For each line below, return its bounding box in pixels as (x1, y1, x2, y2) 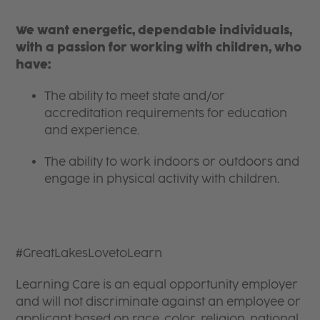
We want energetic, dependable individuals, (16, 23, 293, 37)
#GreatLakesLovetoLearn (16, 246, 163, 260)
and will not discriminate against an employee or (16, 294, 301, 309)
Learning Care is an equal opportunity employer (16, 277, 299, 291)
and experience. (44, 123, 143, 137)
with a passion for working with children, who (16, 40, 302, 54)
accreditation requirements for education (44, 106, 288, 120)
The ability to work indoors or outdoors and (44, 154, 300, 169)
